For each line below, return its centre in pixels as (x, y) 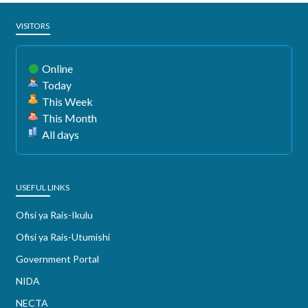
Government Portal (57, 259)
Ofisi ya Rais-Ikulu (54, 215)
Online (57, 68)
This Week (67, 101)
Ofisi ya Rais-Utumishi (63, 237)
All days (60, 134)
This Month (69, 118)
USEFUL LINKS (43, 187)
